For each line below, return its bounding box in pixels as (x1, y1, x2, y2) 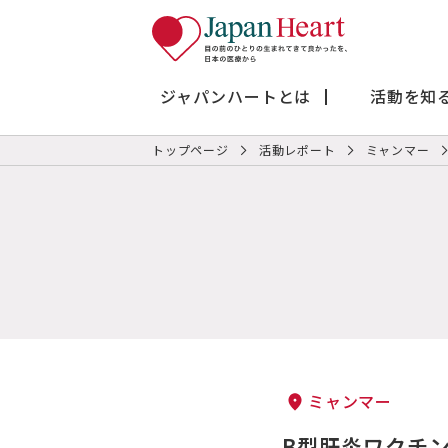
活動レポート (258, 141, 336, 158)
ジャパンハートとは (160, 83, 312, 108)
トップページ (152, 141, 229, 158)
